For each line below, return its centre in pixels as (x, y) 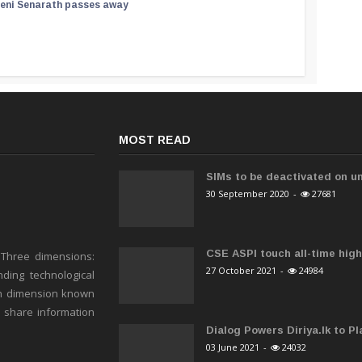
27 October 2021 (241, 271)
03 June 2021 (232, 347)
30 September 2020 (247, 194)
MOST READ (155, 140)
